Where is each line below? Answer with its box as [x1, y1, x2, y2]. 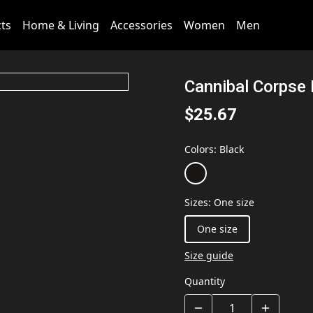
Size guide [184, 249, 233, 262]
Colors [184, 143, 214, 156]
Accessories [110, 17, 173, 33]
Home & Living [22, 17, 99, 33]
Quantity [184, 275, 225, 288]
